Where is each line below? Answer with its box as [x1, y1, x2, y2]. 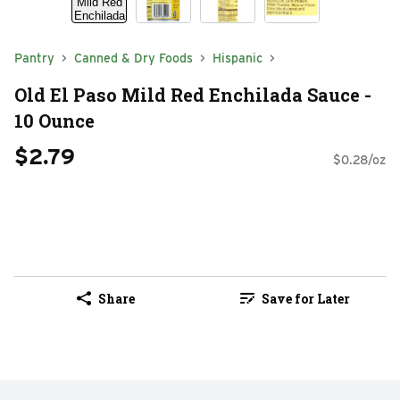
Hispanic [212, 51, 262, 65]
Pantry [14, 51, 54, 65]
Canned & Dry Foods [74, 51, 193, 65]
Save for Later [261, 289, 350, 307]
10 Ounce [14, 108, 95, 132]
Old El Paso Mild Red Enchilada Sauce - [14, 82, 371, 106]
